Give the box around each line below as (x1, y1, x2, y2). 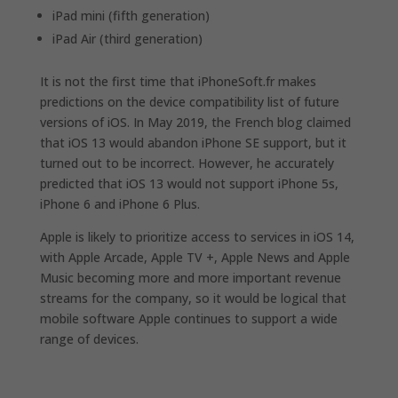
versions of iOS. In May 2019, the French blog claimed (39, 113, 351, 131)
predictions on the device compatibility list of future (39, 92, 339, 110)
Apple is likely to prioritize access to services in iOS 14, (39, 227, 354, 245)
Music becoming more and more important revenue (39, 268, 341, 286)
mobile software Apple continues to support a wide (39, 309, 338, 327)
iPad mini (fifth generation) (52, 6, 210, 24)
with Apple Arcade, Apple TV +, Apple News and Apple (39, 248, 350, 266)
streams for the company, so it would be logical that (39, 289, 346, 306)
